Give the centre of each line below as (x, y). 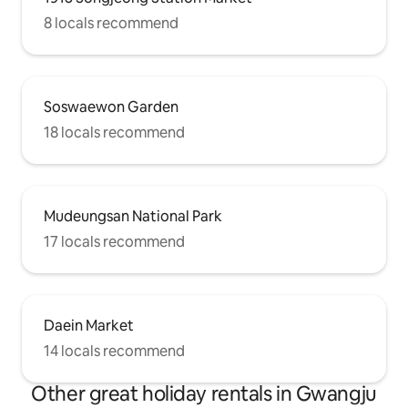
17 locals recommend (114, 242)
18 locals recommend (114, 133)
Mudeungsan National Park (133, 217)
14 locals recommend (114, 352)
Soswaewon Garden (111, 107)
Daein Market (89, 326)
